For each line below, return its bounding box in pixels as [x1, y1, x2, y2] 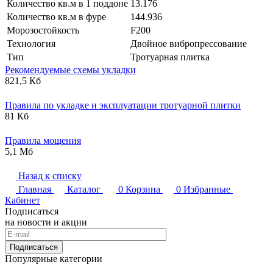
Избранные [183, 183, 230, 194]
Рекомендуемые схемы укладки [5, 64, 136, 75]
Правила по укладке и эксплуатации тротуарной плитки [5, 99, 241, 110]
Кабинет [5, 194, 40, 205]
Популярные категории [5, 253, 102, 264]
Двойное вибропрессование [130, 38, 247, 49]
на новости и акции [5, 216, 87, 227]
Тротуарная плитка [130, 51, 210, 62]
